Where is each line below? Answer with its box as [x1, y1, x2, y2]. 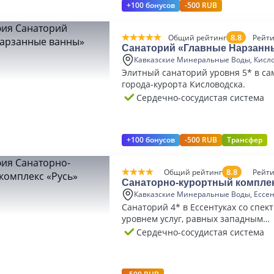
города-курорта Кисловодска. [122, 78, 245, 90]
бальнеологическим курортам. [122, 224, 251, 236]
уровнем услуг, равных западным [122, 213, 263, 224]
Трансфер [227, 135, 262, 145]
